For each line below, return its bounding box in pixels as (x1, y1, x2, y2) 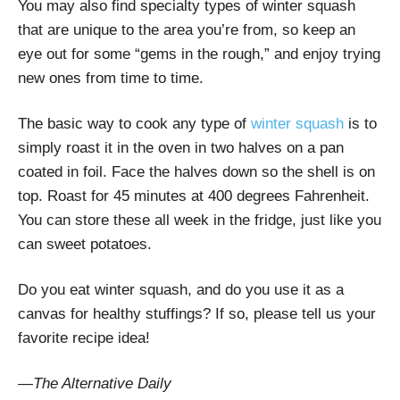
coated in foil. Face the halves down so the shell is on (18, 163, 375, 181)
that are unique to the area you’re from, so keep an (18, 21, 355, 39)
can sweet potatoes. (18, 236, 152, 254)
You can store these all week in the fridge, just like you (18, 212, 381, 229)
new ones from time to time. (18, 70, 204, 87)
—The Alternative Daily (18, 375, 171, 393)
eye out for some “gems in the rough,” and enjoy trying (18, 46, 380, 63)
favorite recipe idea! (18, 329, 150, 347)
